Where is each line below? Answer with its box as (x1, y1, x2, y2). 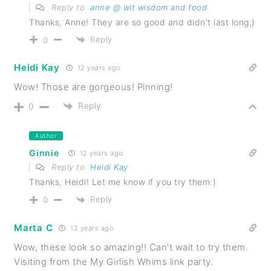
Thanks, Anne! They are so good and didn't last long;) (29, 16, 255, 27)
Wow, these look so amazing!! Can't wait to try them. (14, 241, 249, 253)
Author (35, 132, 57, 140)
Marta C (14, 221, 53, 233)
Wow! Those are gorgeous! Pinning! (14, 80, 173, 93)
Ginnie (29, 148, 59, 158)
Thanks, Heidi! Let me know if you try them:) (29, 177, 217, 188)
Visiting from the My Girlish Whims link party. (14, 255, 214, 267)
